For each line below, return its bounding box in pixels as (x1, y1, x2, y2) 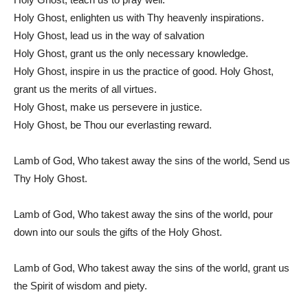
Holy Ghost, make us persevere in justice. (14, 100, 202, 113)
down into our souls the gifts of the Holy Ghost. (14, 225, 222, 238)
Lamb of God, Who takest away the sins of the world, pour (14, 208, 273, 220)
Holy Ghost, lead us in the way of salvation (14, 29, 204, 41)
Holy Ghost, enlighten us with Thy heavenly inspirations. (14, 11, 264, 23)
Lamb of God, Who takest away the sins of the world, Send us (14, 154, 290, 166)
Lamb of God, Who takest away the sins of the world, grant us (14, 261, 289, 274)
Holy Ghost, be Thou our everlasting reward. (14, 118, 212, 131)
